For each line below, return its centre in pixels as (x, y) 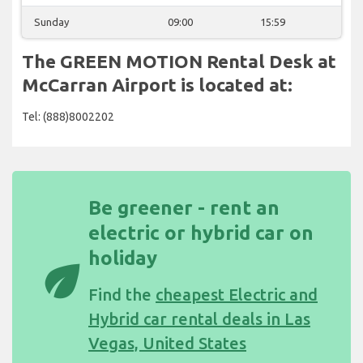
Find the (122, 294)
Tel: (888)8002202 (68, 116)
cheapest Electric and (237, 294)
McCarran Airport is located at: (157, 84)
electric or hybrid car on (201, 233)
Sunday (51, 21)
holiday (123, 258)
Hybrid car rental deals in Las (199, 318)
